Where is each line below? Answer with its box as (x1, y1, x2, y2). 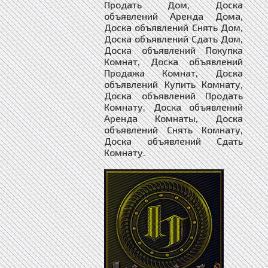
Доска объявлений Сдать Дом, (104, 32, 243, 44)
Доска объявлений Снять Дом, (104, 21, 243, 33)
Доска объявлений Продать (104, 89, 243, 101)
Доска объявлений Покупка (104, 44, 243, 56)
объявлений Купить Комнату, (104, 78, 243, 90)
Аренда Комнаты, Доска (104, 112, 243, 124)
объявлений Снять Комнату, (104, 123, 243, 135)
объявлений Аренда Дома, (104, 10, 243, 22)
